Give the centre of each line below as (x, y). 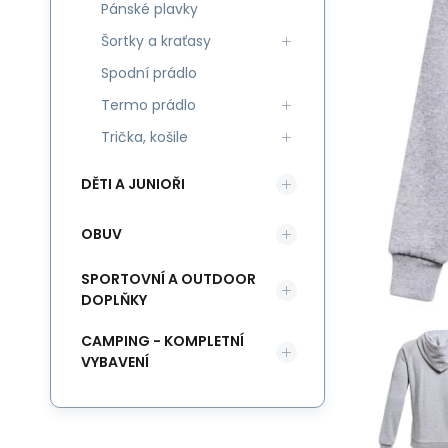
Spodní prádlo (149, 73)
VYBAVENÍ (115, 362)
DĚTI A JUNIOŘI (133, 183)
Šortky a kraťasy (156, 41)
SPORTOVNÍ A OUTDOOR (168, 279)
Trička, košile (144, 137)
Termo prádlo (148, 105)
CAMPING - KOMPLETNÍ (162, 341)
